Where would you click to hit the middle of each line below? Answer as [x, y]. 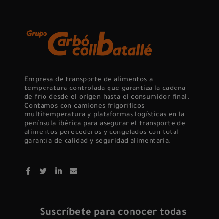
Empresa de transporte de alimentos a [89, 80]
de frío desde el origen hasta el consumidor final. [107, 98]
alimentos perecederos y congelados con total [102, 133]
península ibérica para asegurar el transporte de [105, 124]
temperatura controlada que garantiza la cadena [105, 89]
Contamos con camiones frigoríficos [85, 107]
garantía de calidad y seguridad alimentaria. [98, 142]
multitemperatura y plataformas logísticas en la [105, 115]
